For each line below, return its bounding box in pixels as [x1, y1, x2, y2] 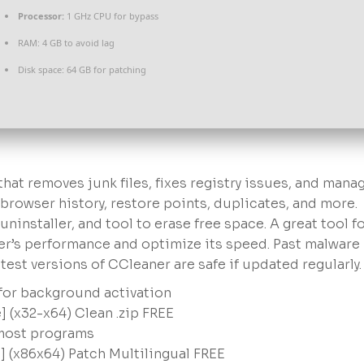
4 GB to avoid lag [40, 37, 115, 49]
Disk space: [18, 63, 64, 76]
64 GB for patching [64, 63, 146, 76]
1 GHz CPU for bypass [64, 10, 158, 22]
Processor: [18, 10, 64, 22]
